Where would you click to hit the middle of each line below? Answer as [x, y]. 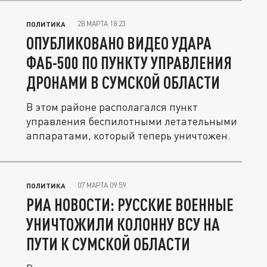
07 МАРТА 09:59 [102, 185]
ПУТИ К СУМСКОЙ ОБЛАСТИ [108, 244]
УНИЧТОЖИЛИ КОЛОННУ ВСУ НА [123, 224]
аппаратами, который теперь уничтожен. [128, 135]
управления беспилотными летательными [132, 121]
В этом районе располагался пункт [112, 107]
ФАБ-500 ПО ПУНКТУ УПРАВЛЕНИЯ [129, 63]
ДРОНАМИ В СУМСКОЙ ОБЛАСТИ [123, 82]
